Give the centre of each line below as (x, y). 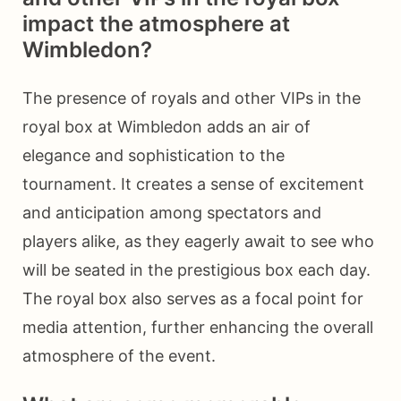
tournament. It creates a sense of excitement (193, 184)
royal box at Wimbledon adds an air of (166, 127)
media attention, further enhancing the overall (198, 328)
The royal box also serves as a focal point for (193, 299)
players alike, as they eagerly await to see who (198, 242)
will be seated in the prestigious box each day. (196, 270)
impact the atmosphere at (156, 24)
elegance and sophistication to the (154, 156)
